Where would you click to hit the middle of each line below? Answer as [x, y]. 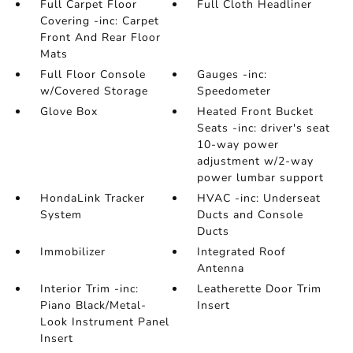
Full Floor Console [93, 74]
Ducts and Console [251, 215]
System [61, 215]
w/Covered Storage [94, 91]
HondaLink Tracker [92, 198]
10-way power [238, 145]
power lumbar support [261, 178]
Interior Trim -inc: [89, 289]
